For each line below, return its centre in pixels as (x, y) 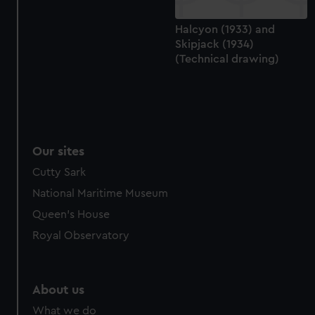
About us (59, 290)
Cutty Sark (59, 173)
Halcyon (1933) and (225, 29)
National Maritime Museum (101, 194)
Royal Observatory (81, 236)
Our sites (59, 152)
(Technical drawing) (227, 59)
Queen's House (71, 215)
